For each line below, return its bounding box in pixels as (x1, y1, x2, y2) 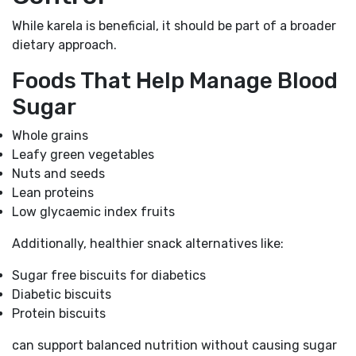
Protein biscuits (12, 305, 106, 321)
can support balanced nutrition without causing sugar (12, 337, 337, 353)
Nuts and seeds (12, 165, 105, 181)
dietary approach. (12, 37, 117, 52)
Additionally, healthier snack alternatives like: (12, 235, 284, 251)
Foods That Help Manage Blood (12, 67, 338, 94)
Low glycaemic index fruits (12, 203, 175, 219)
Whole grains (12, 127, 88, 143)
